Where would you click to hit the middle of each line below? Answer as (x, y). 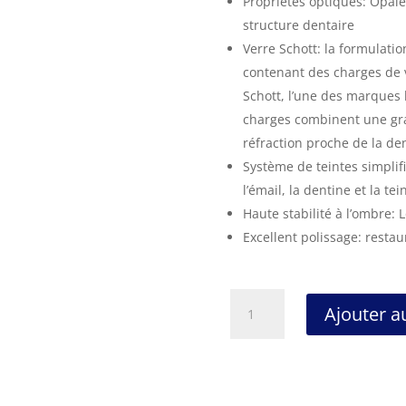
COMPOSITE (265, 362)
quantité (255, 299)
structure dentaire (298, 25)
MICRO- (252, 382)
